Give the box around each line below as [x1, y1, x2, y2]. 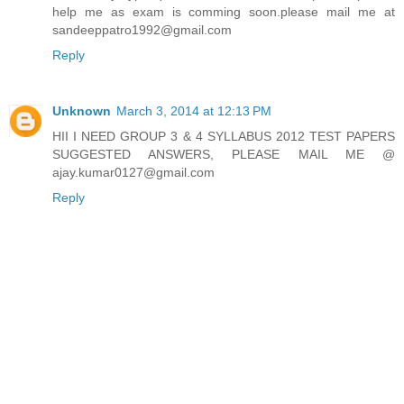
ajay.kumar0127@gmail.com [52, 164, 215, 179]
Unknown [52, 103, 111, 118]
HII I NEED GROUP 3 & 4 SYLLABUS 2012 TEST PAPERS [52, 128, 395, 143]
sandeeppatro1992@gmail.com [52, 22, 232, 37]
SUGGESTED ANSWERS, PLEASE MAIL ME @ [52, 146, 395, 161]
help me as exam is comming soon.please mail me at [52, 4, 395, 19]
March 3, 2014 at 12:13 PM [116, 103, 271, 118]
